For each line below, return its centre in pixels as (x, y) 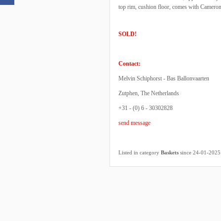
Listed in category (140, 152)
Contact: (129, 64)
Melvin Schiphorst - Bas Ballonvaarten (164, 78)
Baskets (170, 152)
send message (134, 123)
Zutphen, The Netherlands (149, 93)
